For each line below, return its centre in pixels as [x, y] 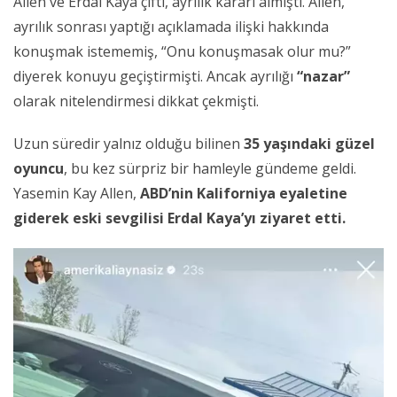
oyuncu [39, 169]
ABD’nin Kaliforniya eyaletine [244, 194]
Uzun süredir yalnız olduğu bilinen [128, 144]
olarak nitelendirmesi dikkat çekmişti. [136, 101]
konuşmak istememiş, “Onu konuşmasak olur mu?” [182, 52]
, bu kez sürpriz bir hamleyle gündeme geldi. [210, 169]
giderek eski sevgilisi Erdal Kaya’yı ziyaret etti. [179, 218]
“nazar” [323, 77]
